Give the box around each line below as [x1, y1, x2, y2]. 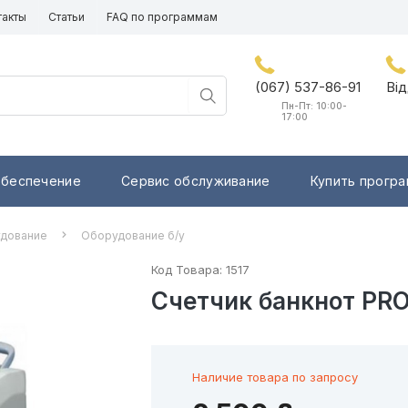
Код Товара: [150, 262, 226, 278]
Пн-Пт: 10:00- [281, 100, 347, 112]
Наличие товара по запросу [191, 369, 358, 384]
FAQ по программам [107, 10, 218, 24]
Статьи [48, 10, 85, 24]
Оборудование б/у [81, 229, 185, 243]
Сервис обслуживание [120, 173, 270, 189]
